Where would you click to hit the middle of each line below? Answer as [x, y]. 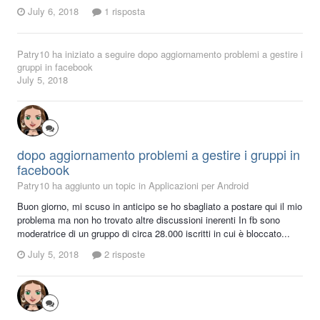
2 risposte [123, 254]
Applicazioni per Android [199, 185]
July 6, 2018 [53, 11]
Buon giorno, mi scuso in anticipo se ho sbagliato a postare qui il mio [160, 206]
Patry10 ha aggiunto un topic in [83, 185]
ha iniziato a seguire [94, 54]
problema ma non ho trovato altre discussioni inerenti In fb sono [149, 219]
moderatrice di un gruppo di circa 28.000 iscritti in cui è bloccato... [154, 233]
